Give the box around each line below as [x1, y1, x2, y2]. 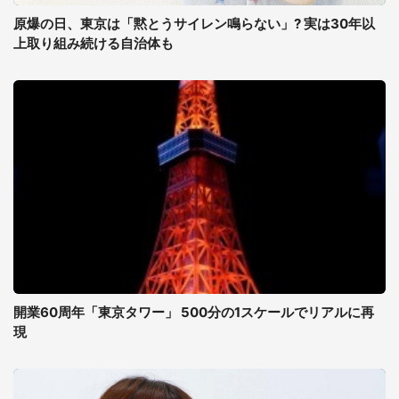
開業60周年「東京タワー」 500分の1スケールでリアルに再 [13, 304, 374, 321]
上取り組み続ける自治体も [13, 35, 174, 52]
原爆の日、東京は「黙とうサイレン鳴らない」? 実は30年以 [13, 15, 375, 32]
